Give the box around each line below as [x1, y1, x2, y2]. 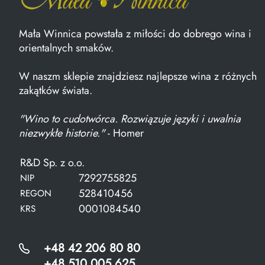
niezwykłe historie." [19, 125, 105, 141]
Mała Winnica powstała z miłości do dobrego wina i [19, 26, 251, 42]
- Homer [105, 125, 144, 141]
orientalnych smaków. [19, 40, 114, 56]
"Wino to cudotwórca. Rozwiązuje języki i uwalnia [19, 111, 241, 127]
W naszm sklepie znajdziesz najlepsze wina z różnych [19, 69, 257, 85]
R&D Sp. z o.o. [20, 155, 85, 171]
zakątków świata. [19, 83, 92, 99]
